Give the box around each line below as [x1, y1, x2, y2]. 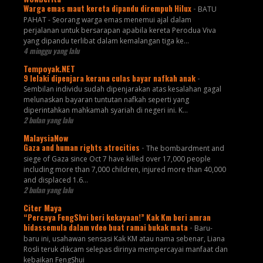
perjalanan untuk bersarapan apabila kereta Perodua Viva [23, 25, 216, 36]
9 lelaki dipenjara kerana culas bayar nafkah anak [23, 72, 197, 85]
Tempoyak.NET [23, 62, 75, 75]
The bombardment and [146, 143, 224, 154]
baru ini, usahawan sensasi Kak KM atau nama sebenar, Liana [23, 234, 225, 244]
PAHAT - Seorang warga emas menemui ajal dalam [23, 15, 191, 25]
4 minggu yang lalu [23, 45, 79, 57]
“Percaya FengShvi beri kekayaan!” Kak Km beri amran [23, 211, 211, 224]
